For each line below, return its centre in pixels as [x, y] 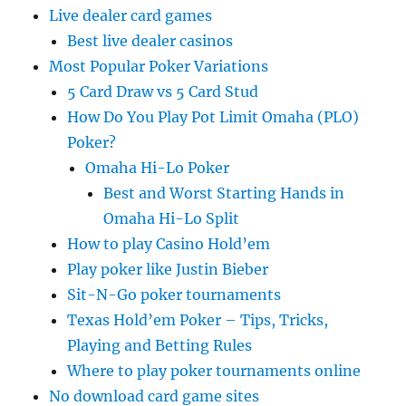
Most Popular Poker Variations [159, 66]
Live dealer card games [131, 15]
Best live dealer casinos [150, 41]
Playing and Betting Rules [160, 345]
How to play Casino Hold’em [169, 244]
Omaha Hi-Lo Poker [158, 168]
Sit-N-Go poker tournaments [174, 295]
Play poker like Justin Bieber [168, 269]
